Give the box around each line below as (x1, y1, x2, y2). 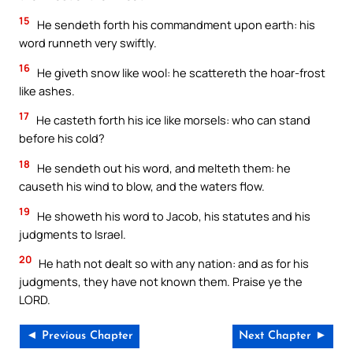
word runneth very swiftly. (19, 35, 157, 51)
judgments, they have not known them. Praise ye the (19, 273, 303, 290)
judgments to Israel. (19, 225, 126, 242)
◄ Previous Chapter (26, 329, 133, 342)
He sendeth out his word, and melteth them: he (35, 160, 291, 176)
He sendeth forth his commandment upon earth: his (35, 17, 315, 33)
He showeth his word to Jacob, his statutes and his (35, 207, 310, 224)
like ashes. (19, 82, 75, 98)
